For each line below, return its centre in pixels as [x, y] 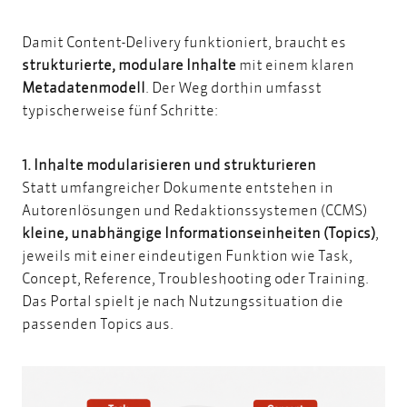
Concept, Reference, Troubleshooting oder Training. [195, 278]
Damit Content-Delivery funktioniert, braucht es [184, 41]
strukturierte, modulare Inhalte [129, 64]
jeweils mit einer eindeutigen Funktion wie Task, [187, 255]
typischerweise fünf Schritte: [121, 109]
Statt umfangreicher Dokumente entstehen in [178, 187]
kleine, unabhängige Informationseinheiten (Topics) [199, 233]
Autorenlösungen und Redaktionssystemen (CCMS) [194, 210]
